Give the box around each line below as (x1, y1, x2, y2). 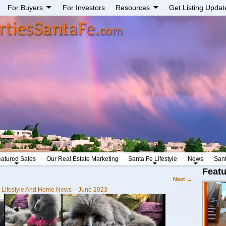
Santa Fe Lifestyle (128, 155, 177, 163)
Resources (115, 4, 150, 12)
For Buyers (8, 4, 43, 12)
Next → (173, 176, 193, 183)
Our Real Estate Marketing (46, 155, 119, 163)
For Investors (62, 4, 105, 12)
